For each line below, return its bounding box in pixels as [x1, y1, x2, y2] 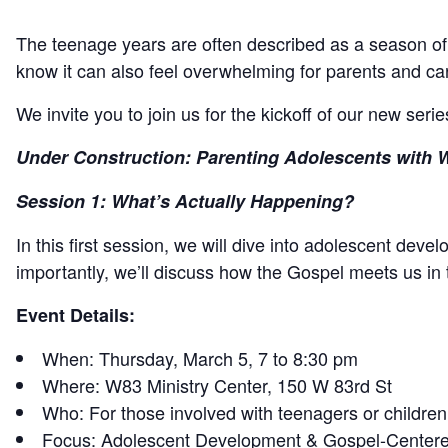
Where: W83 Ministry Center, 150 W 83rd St [42, 372, 392, 398]
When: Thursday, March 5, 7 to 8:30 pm [42, 345, 358, 371]
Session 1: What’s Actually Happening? [16, 188, 354, 214]
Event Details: [16, 302, 135, 328]
